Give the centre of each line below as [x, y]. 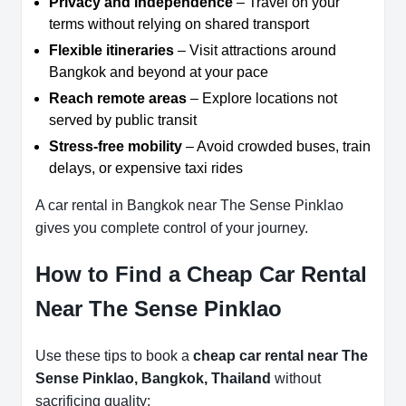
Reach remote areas [118, 99]
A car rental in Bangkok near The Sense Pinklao [189, 206]
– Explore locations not [262, 99]
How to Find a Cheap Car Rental [201, 275]
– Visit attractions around [255, 51]
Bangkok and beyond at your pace [159, 72]
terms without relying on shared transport [179, 24]
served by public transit [123, 121]
